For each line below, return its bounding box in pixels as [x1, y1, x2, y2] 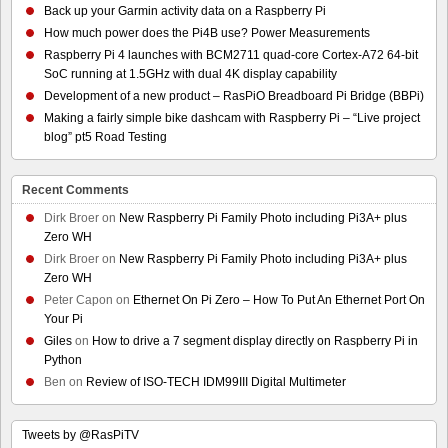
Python [44, 352, 82, 367]
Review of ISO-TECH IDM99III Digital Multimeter [86, 374, 346, 389]
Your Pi [44, 311, 83, 326]
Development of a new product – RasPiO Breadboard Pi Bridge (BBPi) [44, 88, 424, 103]
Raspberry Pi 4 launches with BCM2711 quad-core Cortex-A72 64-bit [44, 47, 418, 62]
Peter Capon [44, 292, 113, 307]
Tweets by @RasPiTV [22, 427, 139, 442]
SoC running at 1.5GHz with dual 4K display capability [44, 66, 337, 81]
